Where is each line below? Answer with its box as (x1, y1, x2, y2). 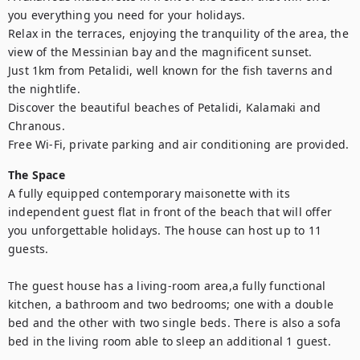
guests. (8, 241, 52, 256)
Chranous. (8, 118, 68, 133)
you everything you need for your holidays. (8, 7, 246, 22)
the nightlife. (8, 81, 80, 96)
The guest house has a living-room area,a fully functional (8, 278, 326, 293)
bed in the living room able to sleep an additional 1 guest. (8, 333, 331, 349)
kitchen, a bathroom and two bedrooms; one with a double (8, 297, 334, 312)
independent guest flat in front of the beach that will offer (8, 204, 333, 219)
